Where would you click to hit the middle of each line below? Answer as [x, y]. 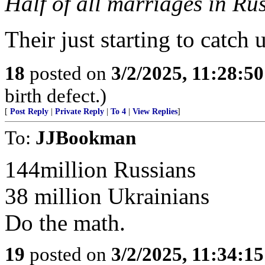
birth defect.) [56, 96]
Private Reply [80, 112]
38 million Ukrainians [107, 196]
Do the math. [65, 223]
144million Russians [100, 169]
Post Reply [29, 112]
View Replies [155, 112]
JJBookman [86, 138]
